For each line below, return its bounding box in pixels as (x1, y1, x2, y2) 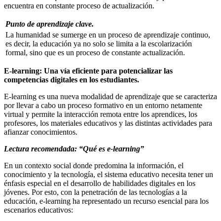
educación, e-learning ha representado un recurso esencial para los (4, 197, 209, 206)
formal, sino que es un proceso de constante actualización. (5, 48, 185, 57)
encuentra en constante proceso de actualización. (4, 1, 154, 10)
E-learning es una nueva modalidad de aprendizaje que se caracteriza (4, 92, 217, 101)
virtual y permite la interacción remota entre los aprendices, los (4, 110, 197, 119)
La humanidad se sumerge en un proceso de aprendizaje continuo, (5, 31, 210, 39)
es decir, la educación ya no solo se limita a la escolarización (5, 39, 192, 48)
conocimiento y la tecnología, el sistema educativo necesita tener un (4, 170, 213, 179)
